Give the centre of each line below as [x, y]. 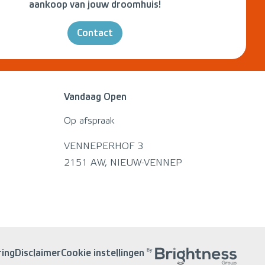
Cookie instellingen [103, 253]
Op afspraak [89, 121]
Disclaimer [38, 253]
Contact [95, 33]
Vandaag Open [95, 97]
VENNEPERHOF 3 [106, 146]
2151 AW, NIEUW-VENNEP [123, 163]
